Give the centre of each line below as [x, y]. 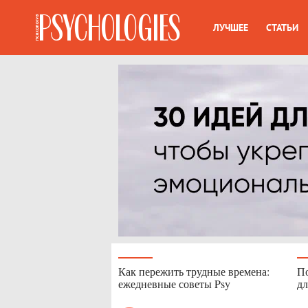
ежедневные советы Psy [174, 284]
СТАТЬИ [282, 27]
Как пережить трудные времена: [194, 271]
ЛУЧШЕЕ [231, 27]
